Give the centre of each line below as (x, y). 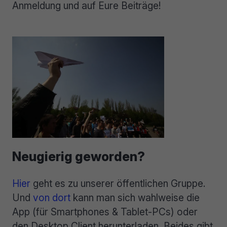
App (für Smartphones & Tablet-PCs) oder (105, 212)
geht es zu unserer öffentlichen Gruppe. (118, 183)
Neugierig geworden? (79, 156)
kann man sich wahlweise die (135, 197)
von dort (52, 197)
